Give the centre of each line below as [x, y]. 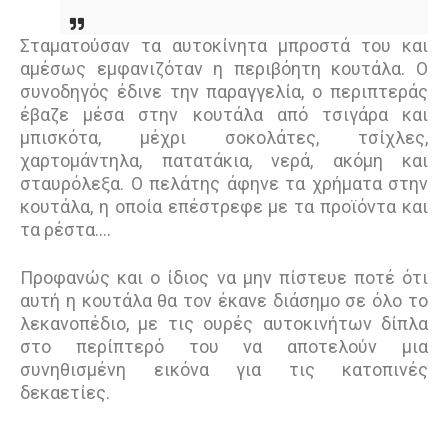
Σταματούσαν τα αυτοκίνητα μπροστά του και [224, 46]
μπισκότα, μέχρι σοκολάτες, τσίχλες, [224, 138]
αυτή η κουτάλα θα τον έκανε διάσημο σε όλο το [224, 301]
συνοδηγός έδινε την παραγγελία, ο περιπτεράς [224, 92]
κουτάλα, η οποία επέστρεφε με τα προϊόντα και [224, 207]
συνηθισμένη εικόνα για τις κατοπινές [224, 370]
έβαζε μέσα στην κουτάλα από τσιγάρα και [224, 115]
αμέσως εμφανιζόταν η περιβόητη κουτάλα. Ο [224, 69]
